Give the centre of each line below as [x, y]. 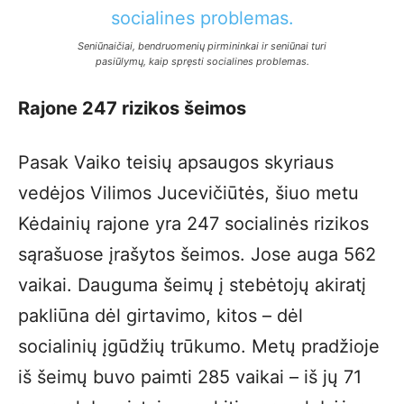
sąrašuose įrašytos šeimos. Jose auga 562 [197, 254]
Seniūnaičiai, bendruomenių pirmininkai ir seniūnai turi [202, 46]
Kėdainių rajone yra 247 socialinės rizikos [193, 224]
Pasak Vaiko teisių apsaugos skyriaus [176, 162]
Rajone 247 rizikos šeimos [132, 108]
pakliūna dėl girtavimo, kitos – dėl [161, 316]
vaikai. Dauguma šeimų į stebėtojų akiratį [192, 285]
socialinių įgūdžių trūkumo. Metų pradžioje [199, 346]
